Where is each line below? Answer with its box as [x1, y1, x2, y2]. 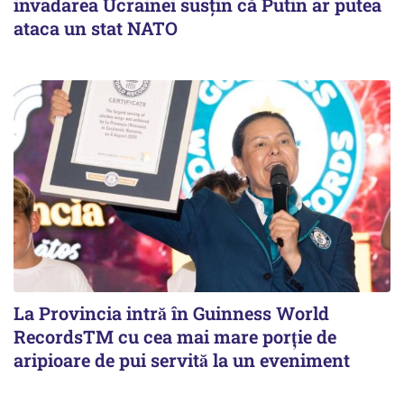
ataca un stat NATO [14, 15, 178, 40]
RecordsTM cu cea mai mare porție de [14, 324, 336, 348]
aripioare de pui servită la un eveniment [14, 347, 354, 372]
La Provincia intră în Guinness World [14, 300, 329, 325]
